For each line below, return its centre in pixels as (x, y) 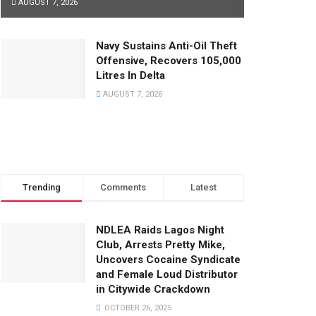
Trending (42, 187)
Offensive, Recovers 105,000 (169, 60)
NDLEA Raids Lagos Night (160, 230)
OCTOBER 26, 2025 (137, 308)
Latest (203, 187)
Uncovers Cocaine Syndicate (168, 259)
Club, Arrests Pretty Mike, (160, 244)
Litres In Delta (130, 75)
